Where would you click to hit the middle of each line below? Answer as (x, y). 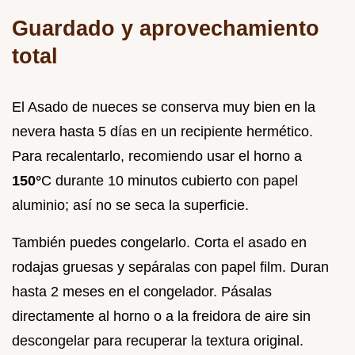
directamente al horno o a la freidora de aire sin (161, 316)
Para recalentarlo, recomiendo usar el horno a (157, 156)
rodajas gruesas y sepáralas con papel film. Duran (170, 267)
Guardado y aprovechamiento (166, 28)
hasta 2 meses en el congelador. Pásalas (142, 292)
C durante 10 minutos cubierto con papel (170, 181)
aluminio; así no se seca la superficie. (130, 205)
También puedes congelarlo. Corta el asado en (159, 242)
